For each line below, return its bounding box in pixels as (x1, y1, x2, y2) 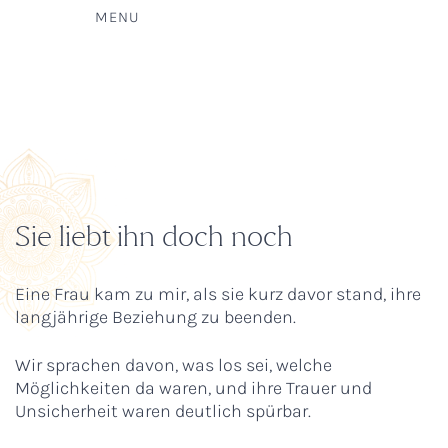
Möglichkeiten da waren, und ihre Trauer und (15, 377, 372, 399)
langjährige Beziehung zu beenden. (15, 306, 296, 328)
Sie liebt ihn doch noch (15, 217, 293, 255)
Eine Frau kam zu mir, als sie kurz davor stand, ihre (15, 283, 421, 305)
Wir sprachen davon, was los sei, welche (15, 354, 332, 376)
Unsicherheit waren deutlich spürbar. (15, 400, 311, 422)
